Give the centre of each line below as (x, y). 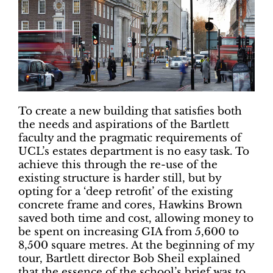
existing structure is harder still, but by (120, 179)
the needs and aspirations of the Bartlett (124, 125)
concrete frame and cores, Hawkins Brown (130, 205)
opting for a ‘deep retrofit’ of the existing (126, 192)
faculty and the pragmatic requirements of (130, 138)
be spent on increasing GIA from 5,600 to (129, 232)
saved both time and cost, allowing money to (136, 219)
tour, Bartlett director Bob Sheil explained (129, 259)
